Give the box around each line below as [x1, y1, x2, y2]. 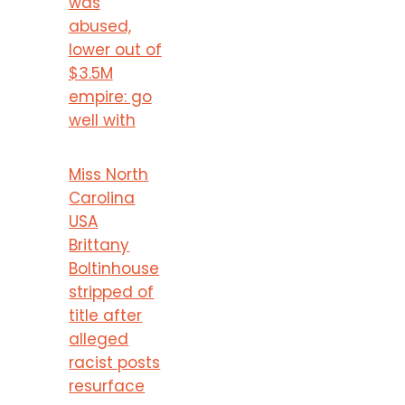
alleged [69, 327, 129, 350]
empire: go [68, 85, 152, 108]
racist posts [69, 351, 161, 373]
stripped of [69, 280, 155, 303]
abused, [68, 14, 131, 37]
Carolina [69, 186, 136, 209]
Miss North [69, 163, 149, 185]
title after [69, 304, 143, 326]
